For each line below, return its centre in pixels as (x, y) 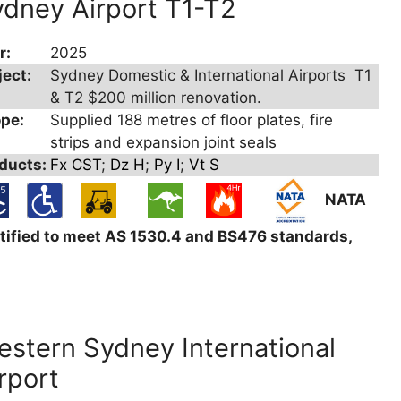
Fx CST (76, 165)
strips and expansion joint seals (164, 142)
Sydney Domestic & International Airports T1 (211, 75)
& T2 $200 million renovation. (156, 98)
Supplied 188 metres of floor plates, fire (192, 120)
